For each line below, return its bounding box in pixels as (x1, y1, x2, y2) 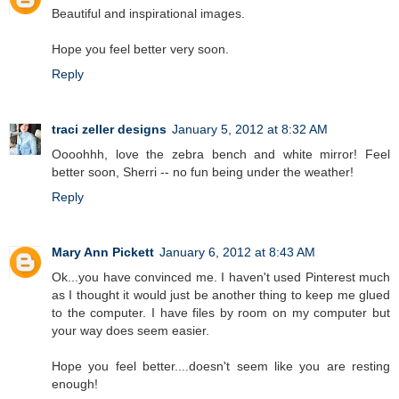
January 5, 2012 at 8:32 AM (172, 122, 328, 137)
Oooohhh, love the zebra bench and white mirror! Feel (52, 147, 390, 162)
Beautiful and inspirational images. (52, 6, 245, 21)
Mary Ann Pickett (52, 245, 154, 260)
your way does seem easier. (52, 323, 209, 338)
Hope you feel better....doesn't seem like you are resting (52, 359, 390, 374)
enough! (52, 377, 98, 392)
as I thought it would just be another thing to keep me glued (52, 288, 390, 303)
